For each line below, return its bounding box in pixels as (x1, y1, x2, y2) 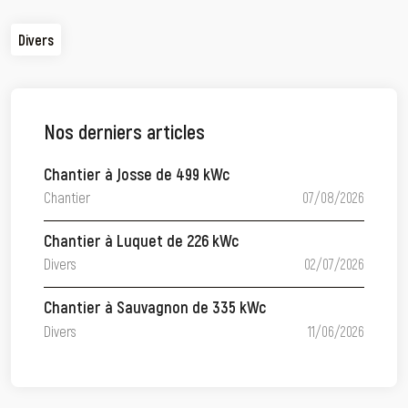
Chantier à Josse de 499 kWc (44, 163, 229, 184)
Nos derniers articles (44, 119, 205, 144)
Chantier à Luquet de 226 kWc (44, 229, 239, 250)
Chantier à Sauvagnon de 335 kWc (44, 297, 266, 318)
